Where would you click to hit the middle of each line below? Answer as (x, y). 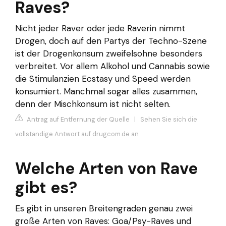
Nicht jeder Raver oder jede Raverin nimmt (100, 29)
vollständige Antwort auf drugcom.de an (77, 134)
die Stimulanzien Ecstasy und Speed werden (103, 79)
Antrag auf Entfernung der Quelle (77, 119)
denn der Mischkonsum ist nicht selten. (93, 104)
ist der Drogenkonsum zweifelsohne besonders (109, 54)
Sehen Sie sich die (169, 119)
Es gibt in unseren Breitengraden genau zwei (104, 208)
